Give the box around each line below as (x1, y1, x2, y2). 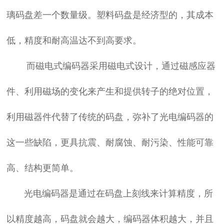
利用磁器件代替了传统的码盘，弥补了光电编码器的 (6, 111, 214, 122)
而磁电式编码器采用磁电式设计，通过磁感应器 (6, 60, 216, 71)
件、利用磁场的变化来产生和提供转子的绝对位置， (6, 86, 214, 96)
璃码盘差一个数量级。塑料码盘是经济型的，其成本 (6, 9, 214, 20)
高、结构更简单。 (6, 162, 79, 173)
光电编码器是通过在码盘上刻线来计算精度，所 (6, 188, 213, 198)
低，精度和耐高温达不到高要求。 (6, 35, 142, 45)
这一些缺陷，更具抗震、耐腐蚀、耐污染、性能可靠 (6, 137, 214, 147)
